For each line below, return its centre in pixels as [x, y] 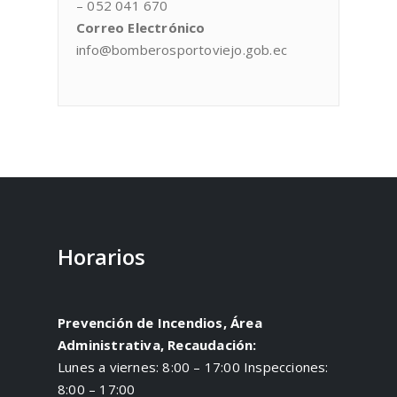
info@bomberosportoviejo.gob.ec [182, 49]
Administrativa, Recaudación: [157, 344]
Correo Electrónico [141, 27]
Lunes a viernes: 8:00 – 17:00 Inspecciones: [193, 366]
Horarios [101, 256]
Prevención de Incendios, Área [160, 322]
